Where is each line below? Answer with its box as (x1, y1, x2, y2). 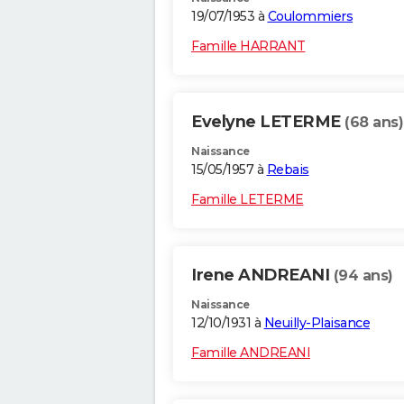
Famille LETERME (191, 191, 304, 208)
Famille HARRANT (191, 38, 306, 55)
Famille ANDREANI (191, 344, 310, 362)
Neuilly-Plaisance (263, 315, 370, 332)
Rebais (266, 161, 309, 179)
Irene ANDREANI (191, 265, 334, 286)
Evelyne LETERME (191, 112, 344, 133)
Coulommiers (267, 8, 353, 25)
